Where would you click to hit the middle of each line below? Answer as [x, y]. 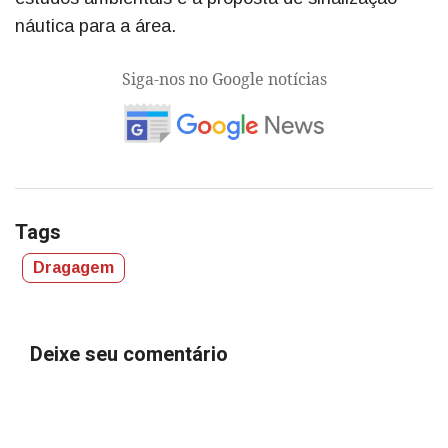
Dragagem [73, 267]
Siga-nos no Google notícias [224, 78]
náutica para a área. [95, 25]
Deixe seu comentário [129, 354]
